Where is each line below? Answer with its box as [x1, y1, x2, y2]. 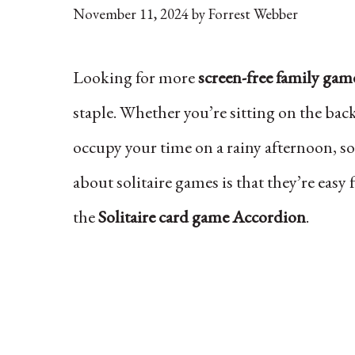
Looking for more [73, 66, 198, 90]
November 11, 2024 [73, 4, 189, 25]
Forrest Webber [208, 4, 298, 25]
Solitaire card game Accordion [98, 205, 306, 229]
